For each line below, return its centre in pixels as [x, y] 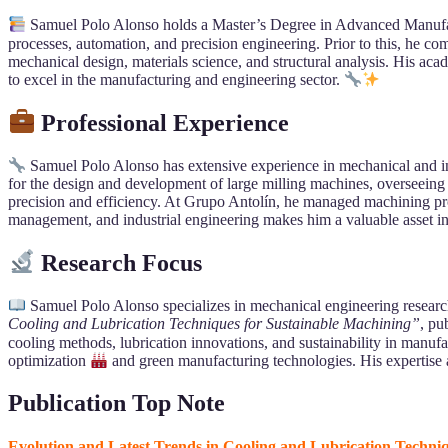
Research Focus [119, 263]
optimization [49, 361]
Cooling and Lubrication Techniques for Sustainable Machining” [214, 324]
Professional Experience [162, 122]
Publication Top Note [116, 403]
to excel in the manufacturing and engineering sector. [176, 80]
